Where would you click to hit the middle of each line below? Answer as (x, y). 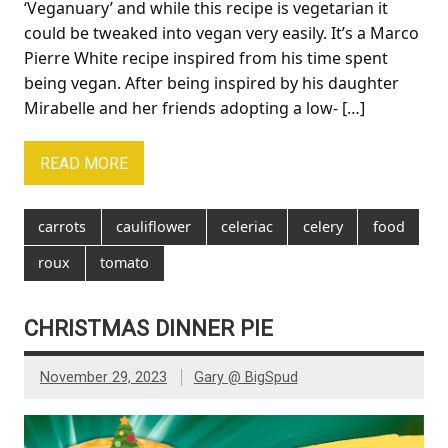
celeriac (246, 226)
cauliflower (154, 226)
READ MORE (84, 163)
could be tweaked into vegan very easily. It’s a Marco (221, 33)
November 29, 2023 (103, 377)
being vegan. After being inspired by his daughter (211, 83)
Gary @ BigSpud (245, 377)
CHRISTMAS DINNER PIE (148, 327)
